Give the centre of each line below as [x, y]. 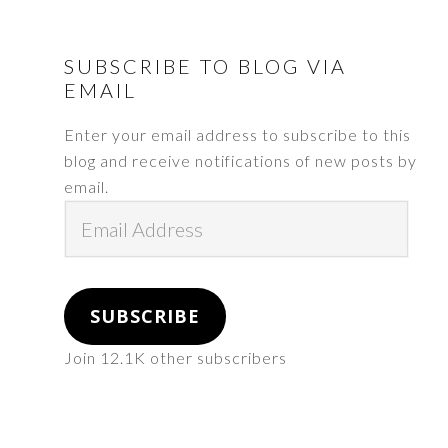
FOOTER [78, 68]
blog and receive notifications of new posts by [240, 160]
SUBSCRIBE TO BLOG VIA [205, 66]
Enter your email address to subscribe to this [237, 134]
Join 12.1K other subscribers [175, 357]
